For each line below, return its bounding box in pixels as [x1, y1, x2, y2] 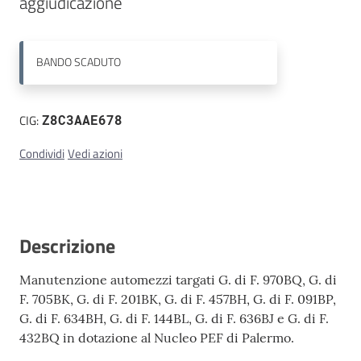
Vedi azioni [68, 143, 122, 163]
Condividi [19, 143, 64, 163]
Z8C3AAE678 [42, 110, 122, 128]
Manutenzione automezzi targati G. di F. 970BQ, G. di [19, 271, 337, 288]
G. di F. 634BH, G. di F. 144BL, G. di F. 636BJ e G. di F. [19, 309, 329, 326]
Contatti [19, 27, 64, 47]
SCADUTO [74, 53, 121, 71]
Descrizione [19, 230, 115, 260]
